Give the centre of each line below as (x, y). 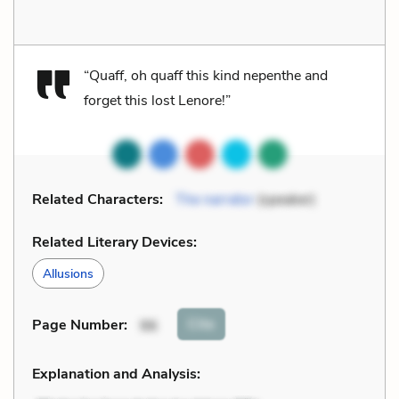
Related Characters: (98, 199)
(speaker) (285, 199)
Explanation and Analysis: (116, 374)
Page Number (78, 326)
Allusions (68, 273)
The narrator (215, 199)
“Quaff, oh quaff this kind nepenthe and (206, 75)
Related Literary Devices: (114, 242)
